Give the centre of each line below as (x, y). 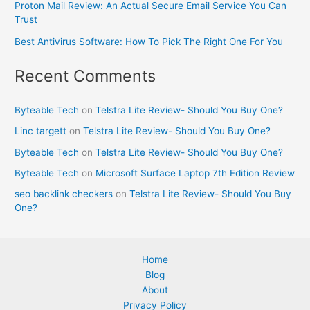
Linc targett (41, 131)
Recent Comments (85, 75)
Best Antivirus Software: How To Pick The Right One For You (149, 41)
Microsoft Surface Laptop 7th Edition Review (195, 173)
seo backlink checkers (64, 194)
